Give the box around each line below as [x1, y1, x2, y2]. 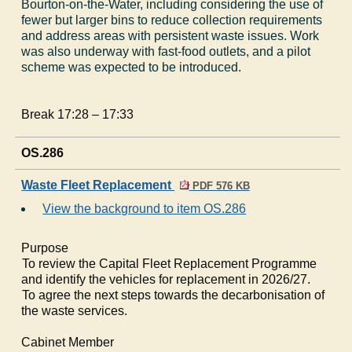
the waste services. [21, 303, 128, 317]
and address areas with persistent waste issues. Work [21, 28, 320, 42]
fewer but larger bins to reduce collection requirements [21, 13, 323, 27]
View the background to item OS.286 [42, 201, 247, 215]
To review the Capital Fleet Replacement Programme [22, 256, 317, 270]
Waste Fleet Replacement [21, 178, 175, 192]
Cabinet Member [21, 335, 115, 349]
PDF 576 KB [189, 179, 250, 192]
